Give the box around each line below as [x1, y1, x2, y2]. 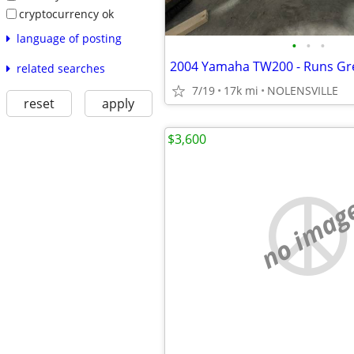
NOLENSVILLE [267, 83, 338, 98]
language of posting [16, 31, 122, 47]
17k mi [224, 83, 258, 98]
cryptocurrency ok [18, 6, 114, 21]
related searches [16, 61, 105, 77]
